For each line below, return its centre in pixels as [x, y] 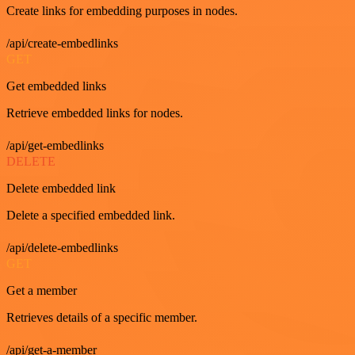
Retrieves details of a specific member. [102, 317]
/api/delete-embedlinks [62, 248]
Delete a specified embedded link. [91, 215]
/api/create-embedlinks [62, 43]
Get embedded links [56, 86]
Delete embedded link [61, 188]
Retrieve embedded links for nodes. [95, 113]
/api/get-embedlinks [55, 145]
